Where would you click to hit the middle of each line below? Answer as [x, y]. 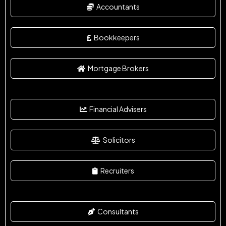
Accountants [118, 6]
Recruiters [117, 170]
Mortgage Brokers [118, 68]
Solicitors [119, 139]
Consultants [118, 211]
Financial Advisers [118, 109]
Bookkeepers [117, 37]
